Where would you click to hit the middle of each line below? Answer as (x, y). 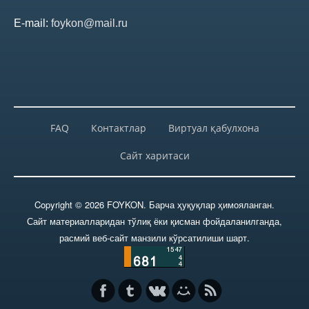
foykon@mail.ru (89, 23)
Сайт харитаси (154, 155)
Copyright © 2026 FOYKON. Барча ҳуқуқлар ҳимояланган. (154, 204)
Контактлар (118, 128)
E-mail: (32, 23)
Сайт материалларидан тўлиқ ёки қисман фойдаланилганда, (154, 221)
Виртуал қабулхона (213, 128)
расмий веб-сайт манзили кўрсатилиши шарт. (154, 237)
